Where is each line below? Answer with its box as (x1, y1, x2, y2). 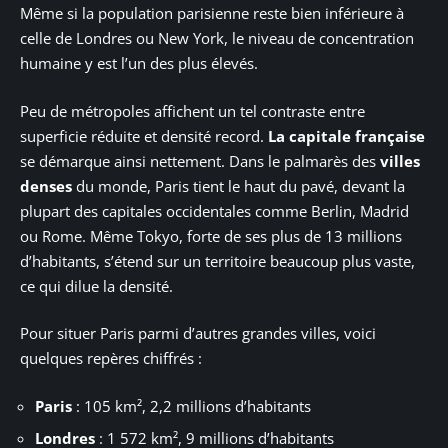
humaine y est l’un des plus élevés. (20, 53, 258, 74)
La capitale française (268, 125, 425, 146)
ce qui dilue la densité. (20, 275, 173, 296)
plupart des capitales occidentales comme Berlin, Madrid (20, 200, 409, 221)
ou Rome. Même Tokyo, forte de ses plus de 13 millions (20, 225, 402, 246)
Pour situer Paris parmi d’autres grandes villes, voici (20, 323, 376, 344)
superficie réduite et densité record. (20, 125, 268, 146)
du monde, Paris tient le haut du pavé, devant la (72, 175, 405, 196)
